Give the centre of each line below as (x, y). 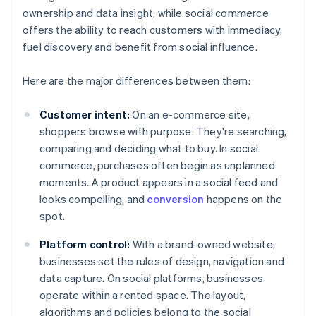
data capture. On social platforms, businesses (151, 278)
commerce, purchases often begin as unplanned (157, 165)
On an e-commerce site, (190, 115)
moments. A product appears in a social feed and (159, 182)
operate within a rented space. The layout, (143, 295)
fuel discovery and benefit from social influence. (140, 47)
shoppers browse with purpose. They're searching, (163, 132)
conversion (176, 199)
